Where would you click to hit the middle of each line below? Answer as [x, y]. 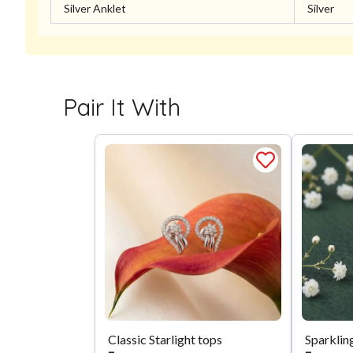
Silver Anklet [95, 9]
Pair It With [122, 108]
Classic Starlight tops [165, 340]
